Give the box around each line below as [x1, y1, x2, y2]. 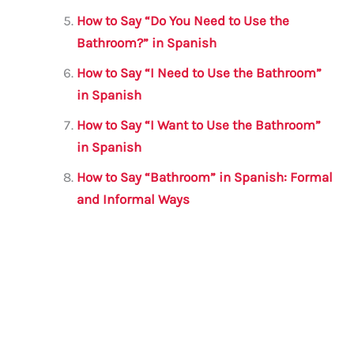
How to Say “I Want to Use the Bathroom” [77, 116, 322, 133]
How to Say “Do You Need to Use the [77, 12, 290, 28]
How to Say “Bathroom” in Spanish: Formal [77, 168, 333, 185]
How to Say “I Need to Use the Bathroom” [77, 64, 322, 81]
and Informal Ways [77, 190, 190, 207]
